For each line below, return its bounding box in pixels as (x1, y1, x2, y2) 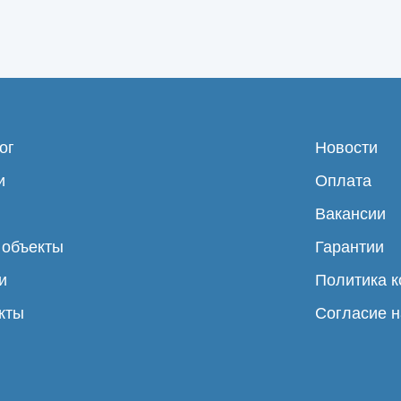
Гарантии (315, 237, 384, 256)
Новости (315, 138, 378, 157)
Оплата (315, 171, 371, 190)
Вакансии (315, 204, 386, 223)
